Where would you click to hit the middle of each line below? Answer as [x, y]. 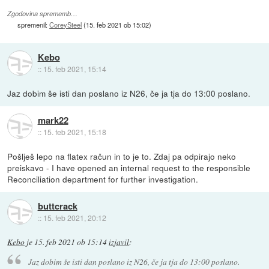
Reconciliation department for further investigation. [103, 179]
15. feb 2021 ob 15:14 [71, 242]
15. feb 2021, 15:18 [74, 132]
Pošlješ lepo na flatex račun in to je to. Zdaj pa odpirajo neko [122, 156]
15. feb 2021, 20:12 [74, 218]
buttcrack [57, 206]
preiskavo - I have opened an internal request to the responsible [129, 167]
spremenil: [34, 24]
